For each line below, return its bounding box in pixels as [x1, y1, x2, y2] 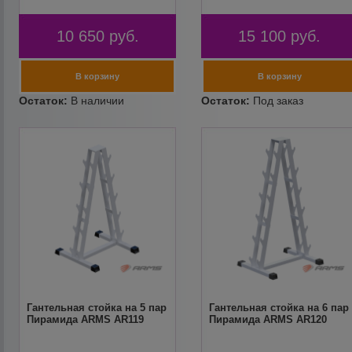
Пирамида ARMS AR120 [208, 313, 327, 325]
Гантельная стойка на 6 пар [208, 302, 349, 313]
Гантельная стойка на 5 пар [27, 302, 167, 313]
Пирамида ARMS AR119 [27, 313, 145, 325]
